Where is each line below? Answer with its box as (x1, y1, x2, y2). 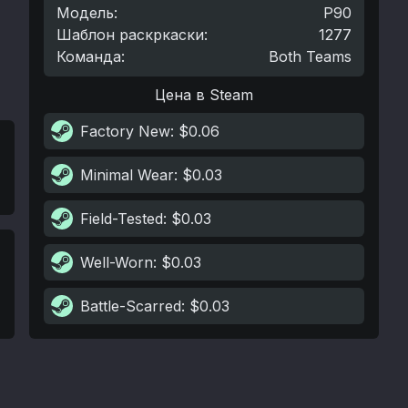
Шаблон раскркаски (56, 25, 204, 44)
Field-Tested (80, 209, 163, 228)
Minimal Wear (80, 166, 174, 184)
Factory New (80, 122, 170, 140)
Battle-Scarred (80, 297, 181, 315)
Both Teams (269, 47, 352, 66)
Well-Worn (80, 253, 153, 271)
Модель (56, 4, 114, 22)
